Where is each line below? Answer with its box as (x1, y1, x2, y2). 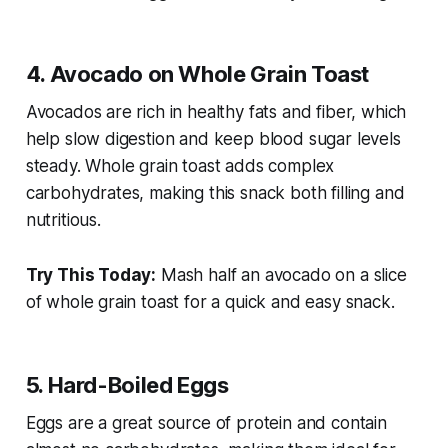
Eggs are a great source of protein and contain (25, 413, 387, 434)
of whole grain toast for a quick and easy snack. (25, 292, 395, 313)
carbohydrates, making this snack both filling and (25, 183, 405, 204)
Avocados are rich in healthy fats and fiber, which (25, 102, 407, 123)
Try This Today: (25, 265, 157, 286)
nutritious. (25, 210, 101, 231)
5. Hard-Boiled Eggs (25, 372, 229, 399)
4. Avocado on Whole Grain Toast (25, 61, 370, 88)
